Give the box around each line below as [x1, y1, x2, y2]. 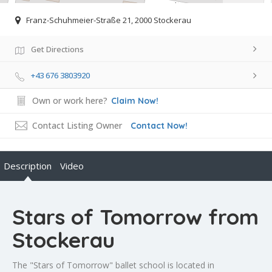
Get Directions [31, 43, 84, 55]
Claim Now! [111, 95, 158, 107]
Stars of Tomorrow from [12, 203, 259, 231]
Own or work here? [32, 95, 107, 107]
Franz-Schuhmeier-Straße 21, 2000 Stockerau [26, 14, 191, 25]
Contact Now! [131, 120, 188, 132]
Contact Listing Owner [32, 120, 122, 132]
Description [4, 160, 52, 172]
